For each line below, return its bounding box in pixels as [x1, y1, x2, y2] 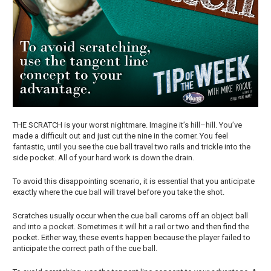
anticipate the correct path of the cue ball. [13, 244, 157, 253]
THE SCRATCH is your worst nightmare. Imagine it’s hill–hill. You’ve [13, 120, 242, 129]
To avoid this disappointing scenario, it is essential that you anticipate [13, 177, 255, 186]
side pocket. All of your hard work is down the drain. [13, 153, 194, 162]
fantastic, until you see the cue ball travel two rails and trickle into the [13, 142, 250, 151]
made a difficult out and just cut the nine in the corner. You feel [13, 131, 228, 140]
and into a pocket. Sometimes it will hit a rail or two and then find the [13, 222, 249, 231]
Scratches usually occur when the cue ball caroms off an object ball [13, 211, 248, 220]
